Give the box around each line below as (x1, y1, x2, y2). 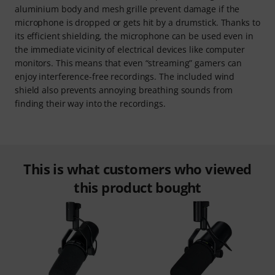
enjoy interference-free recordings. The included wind (15, 71, 235, 83)
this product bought (74, 178, 201, 197)
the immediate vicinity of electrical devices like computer (15, 44, 245, 56)
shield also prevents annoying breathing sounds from (15, 84, 233, 96)
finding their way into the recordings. (15, 98, 166, 110)
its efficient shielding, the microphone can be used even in (15, 30, 254, 42)
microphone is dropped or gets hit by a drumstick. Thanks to (15, 17, 260, 29)
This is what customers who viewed (23, 160, 252, 179)
